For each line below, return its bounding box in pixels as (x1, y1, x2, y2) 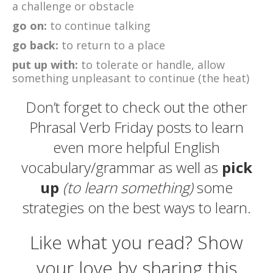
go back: (12, 38, 62, 53)
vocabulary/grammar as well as (21, 157, 222, 178)
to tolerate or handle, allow (81, 57, 225, 73)
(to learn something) (63, 177, 193, 198)
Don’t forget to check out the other (26, 97, 247, 118)
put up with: (12, 57, 81, 73)
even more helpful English (53, 137, 220, 158)
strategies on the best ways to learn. (22, 197, 251, 218)
